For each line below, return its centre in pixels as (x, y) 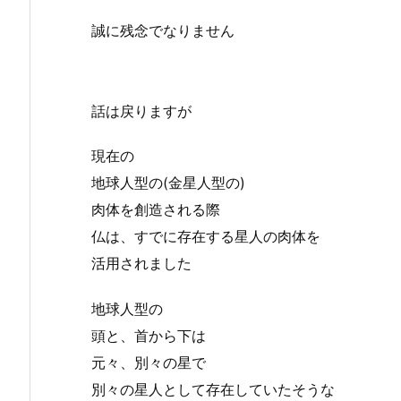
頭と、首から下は (149, 336)
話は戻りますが (141, 111)
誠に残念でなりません (163, 30)
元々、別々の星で (149, 363)
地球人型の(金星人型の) (168, 183)
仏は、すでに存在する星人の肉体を (206, 237)
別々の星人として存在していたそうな (213, 390)
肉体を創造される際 (156, 210)
